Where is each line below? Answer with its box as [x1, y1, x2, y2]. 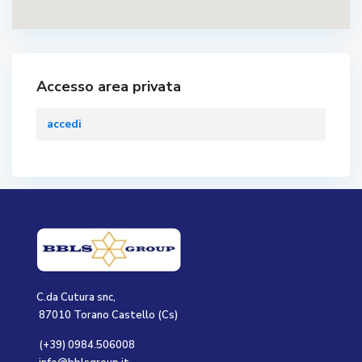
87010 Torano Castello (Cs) [36, 308, 178, 323]
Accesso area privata [36, 77, 181, 97]
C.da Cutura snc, [36, 290, 116, 305]
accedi [47, 116, 82, 133]
